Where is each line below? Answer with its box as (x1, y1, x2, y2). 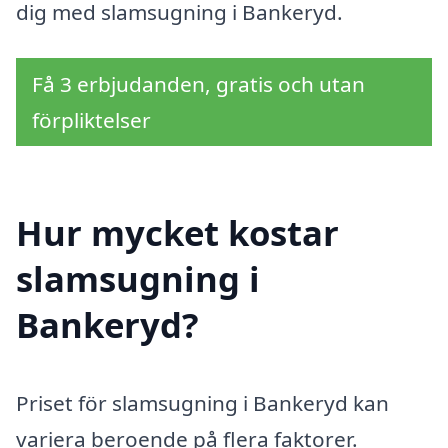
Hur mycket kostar (16, 209, 339, 257)
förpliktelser (32, 105, 151, 134)
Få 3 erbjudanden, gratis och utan (32, 69, 365, 98)
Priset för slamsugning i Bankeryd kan (16, 389, 389, 418)
